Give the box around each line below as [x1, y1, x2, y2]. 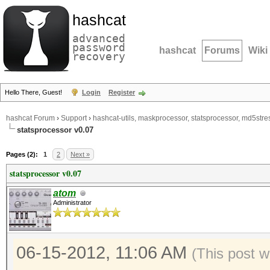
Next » [71, 151, 90, 158]
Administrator [53, 199, 92, 206]
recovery [72, 50, 125, 63]
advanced [72, 32, 125, 45]
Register [108, 89, 135, 96]
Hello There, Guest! [5, 89, 64, 96]
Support [61, 114, 87, 123]
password [72, 41, 125, 54]
